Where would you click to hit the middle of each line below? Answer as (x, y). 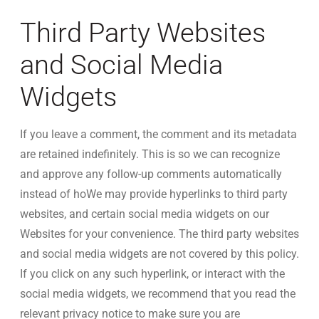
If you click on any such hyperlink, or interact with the (152, 274)
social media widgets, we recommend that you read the (158, 294)
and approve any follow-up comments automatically (151, 174)
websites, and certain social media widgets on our (145, 214)
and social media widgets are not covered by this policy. (159, 254)
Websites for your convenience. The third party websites (159, 234)
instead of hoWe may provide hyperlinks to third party (154, 194)
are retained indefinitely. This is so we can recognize (150, 154)
